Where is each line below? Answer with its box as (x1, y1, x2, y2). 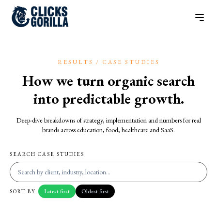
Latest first (44, 187, 70, 195)
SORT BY (10, 188, 36, 195)
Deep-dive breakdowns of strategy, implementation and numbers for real (16, 116, 201, 124)
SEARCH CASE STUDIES (10, 151, 84, 157)
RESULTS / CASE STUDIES (57, 58, 160, 66)
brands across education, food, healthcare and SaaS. (42, 125, 175, 134)
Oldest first (81, 187, 109, 195)
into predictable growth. (33, 89, 184, 108)
